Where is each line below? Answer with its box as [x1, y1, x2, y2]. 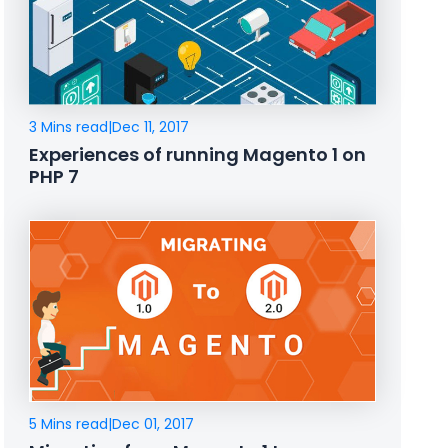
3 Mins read [29, 117, 109, 138]
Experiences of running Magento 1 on [29, 142, 367, 168]
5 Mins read [29, 414, 109, 435]
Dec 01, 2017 [112, 414, 195, 435]
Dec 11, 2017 [112, 117, 190, 138]
